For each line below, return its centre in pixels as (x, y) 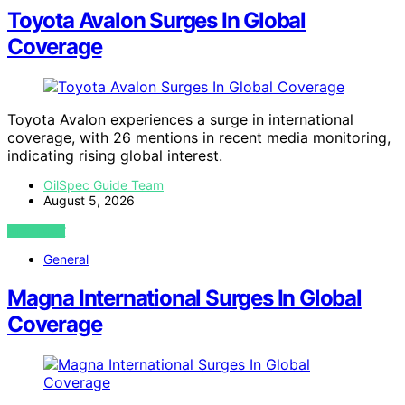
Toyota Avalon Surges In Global (156, 21)
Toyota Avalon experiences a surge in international (180, 120)
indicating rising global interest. (115, 156)
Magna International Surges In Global (184, 298)
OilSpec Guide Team (104, 185)
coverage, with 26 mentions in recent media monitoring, (199, 138)
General (66, 259)
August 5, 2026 (89, 201)
